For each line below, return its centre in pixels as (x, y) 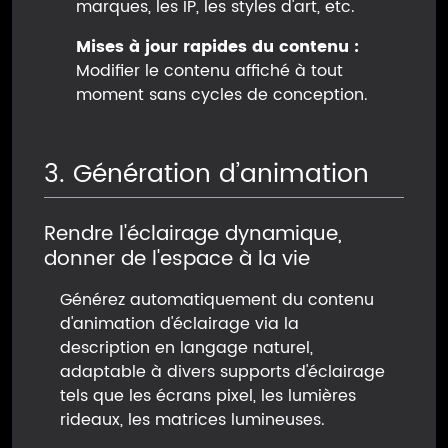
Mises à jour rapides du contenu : (217, 46)
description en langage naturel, (186, 348)
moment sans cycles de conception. (222, 94)
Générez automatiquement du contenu (217, 300)
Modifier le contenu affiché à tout (209, 70)
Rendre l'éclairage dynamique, (193, 235)
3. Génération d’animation (206, 174)
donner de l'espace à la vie (177, 260)
